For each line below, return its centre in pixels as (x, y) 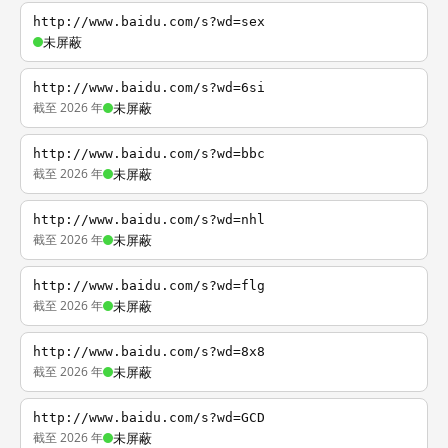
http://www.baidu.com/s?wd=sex (149, 21)
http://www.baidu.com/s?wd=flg (149, 285)
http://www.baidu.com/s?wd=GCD (149, 417)
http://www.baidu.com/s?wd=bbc (149, 153)
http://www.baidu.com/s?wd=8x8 (149, 351)
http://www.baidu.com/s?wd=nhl (149, 219)
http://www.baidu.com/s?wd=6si (149, 87)
